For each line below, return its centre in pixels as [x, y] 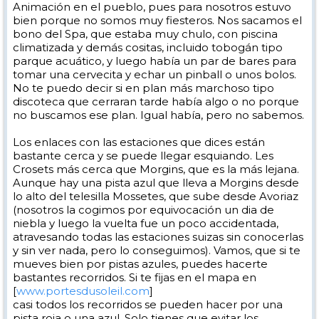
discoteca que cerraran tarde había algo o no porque [156, 101]
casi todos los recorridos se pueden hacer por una [148, 304]
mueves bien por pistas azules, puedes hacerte [140, 264]
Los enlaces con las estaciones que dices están [139, 142]
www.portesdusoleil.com [83, 291]
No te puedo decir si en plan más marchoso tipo [143, 88]
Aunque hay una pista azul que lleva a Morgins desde [156, 183]
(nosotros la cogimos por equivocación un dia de [143, 210]
